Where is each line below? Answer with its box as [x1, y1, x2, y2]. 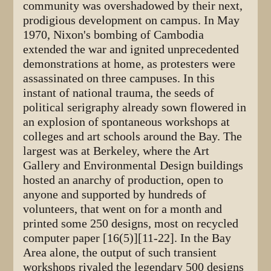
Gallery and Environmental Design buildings [23, 158, 244, 173]
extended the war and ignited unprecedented [23, 42, 240, 57]
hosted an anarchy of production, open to [23, 173, 224, 188]
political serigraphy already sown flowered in [23, 100, 247, 115]
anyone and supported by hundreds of [23, 188, 207, 202]
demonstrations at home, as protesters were [23, 57, 236, 71]
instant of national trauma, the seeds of [23, 86, 215, 100]
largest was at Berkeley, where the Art [23, 144, 210, 158]
